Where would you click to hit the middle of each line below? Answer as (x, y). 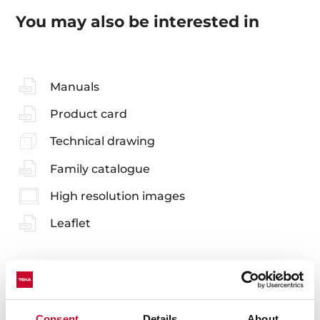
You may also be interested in (138, 22)
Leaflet (70, 224)
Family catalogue (100, 169)
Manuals (74, 86)
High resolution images (117, 196)
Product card (88, 114)
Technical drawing (102, 141)
